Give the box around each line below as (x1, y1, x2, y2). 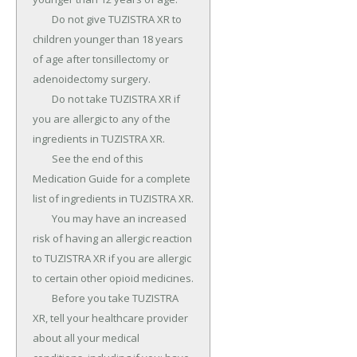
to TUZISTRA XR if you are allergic (33, 251, 191, 266)
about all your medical (33, 331, 139, 346)
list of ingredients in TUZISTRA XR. (33, 191, 194, 206)
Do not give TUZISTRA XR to (33, 12, 52, 27)
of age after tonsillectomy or (33, 52, 169, 67)
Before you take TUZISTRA (33, 291, 52, 306)
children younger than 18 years (33, 32, 183, 47)
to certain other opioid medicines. (33, 271, 194, 286)
